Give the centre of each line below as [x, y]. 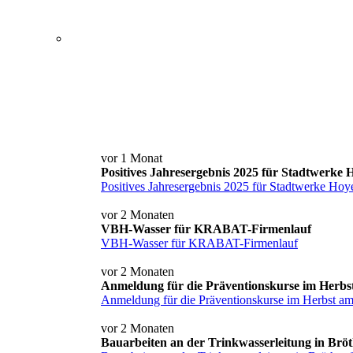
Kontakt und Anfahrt [184, 52]
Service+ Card [168, 38]
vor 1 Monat [132, 158]
